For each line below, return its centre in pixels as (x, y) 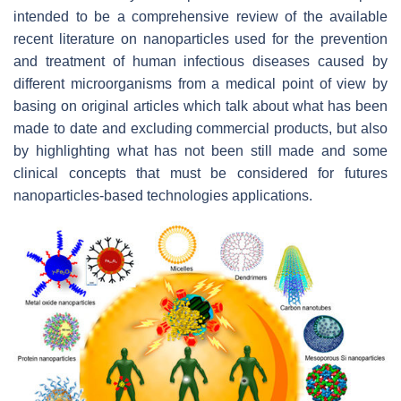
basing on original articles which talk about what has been (200, 106)
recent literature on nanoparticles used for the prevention (200, 38)
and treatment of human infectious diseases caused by (200, 61)
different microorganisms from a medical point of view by (200, 83)
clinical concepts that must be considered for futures (200, 173)
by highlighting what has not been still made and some (200, 150)
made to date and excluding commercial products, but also (200, 128)
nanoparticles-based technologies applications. (163, 195)
